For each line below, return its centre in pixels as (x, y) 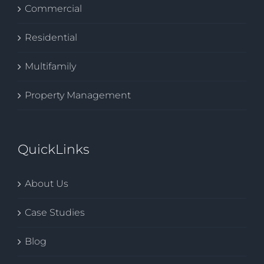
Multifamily (50, 67)
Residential (51, 38)
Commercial (53, 9)
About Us (47, 184)
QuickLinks (54, 150)
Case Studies (55, 213)
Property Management (78, 95)
